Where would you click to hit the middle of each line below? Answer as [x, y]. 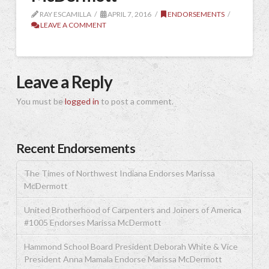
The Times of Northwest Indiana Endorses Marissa [119, 173]
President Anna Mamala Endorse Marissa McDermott [123, 259]
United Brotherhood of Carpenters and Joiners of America [132, 210]
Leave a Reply [64, 81]
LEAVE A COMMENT [72, 25]
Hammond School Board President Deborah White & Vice [131, 246]
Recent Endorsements [75, 148]
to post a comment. [136, 101]
